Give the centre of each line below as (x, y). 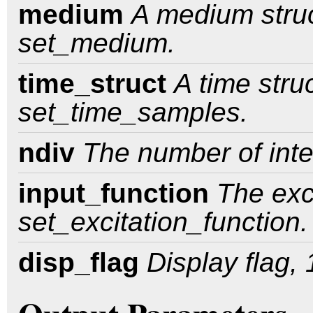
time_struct (92, 83)
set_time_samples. (133, 112)
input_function (114, 193)
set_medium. (97, 43)
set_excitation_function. (163, 221)
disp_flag (79, 262)
